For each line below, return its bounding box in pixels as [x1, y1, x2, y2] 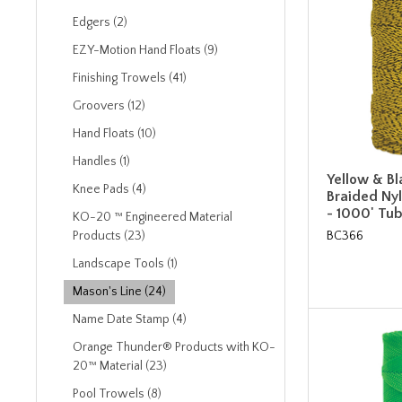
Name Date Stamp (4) [73, 312, 187, 327]
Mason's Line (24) [73, 284, 166, 299]
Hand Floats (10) [73, 127, 156, 141]
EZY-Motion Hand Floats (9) [73, 43, 218, 57]
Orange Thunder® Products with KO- [73, 340, 275, 354]
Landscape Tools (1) [73, 257, 178, 271]
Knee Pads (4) [73, 182, 146, 197]
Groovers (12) [73, 99, 145, 113]
